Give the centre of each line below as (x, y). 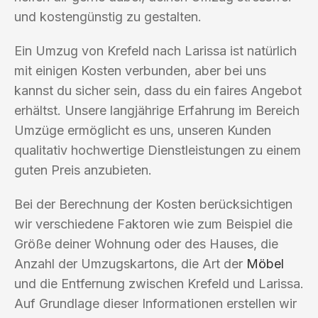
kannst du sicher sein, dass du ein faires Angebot (158, 90)
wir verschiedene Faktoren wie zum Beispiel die (153, 224)
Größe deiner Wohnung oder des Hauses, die (146, 243)
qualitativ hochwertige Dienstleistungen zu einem (158, 150)
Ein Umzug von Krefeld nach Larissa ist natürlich (155, 50)
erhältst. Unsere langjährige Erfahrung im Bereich (157, 110)
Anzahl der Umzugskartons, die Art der (130, 263)
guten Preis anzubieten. (83, 170)
